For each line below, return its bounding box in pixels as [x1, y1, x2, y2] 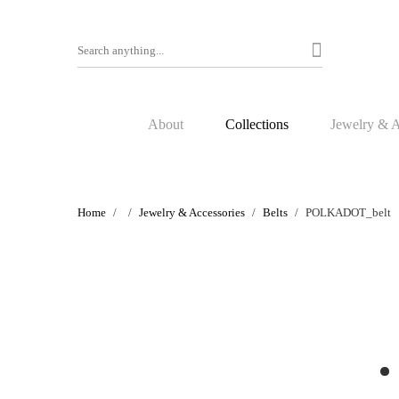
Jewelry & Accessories [139, 206, 245, 219]
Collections [225, 117, 289, 132]
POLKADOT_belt [305, 206, 391, 219]
